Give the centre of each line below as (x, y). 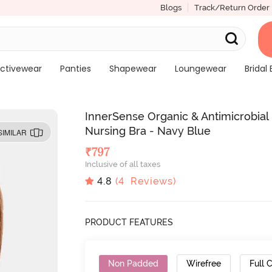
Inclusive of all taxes (123, 164)
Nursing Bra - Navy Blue (148, 131)
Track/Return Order (232, 8)
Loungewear (200, 69)
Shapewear (133, 69)
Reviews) (151, 181)
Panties (75, 69)
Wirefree (204, 263)
